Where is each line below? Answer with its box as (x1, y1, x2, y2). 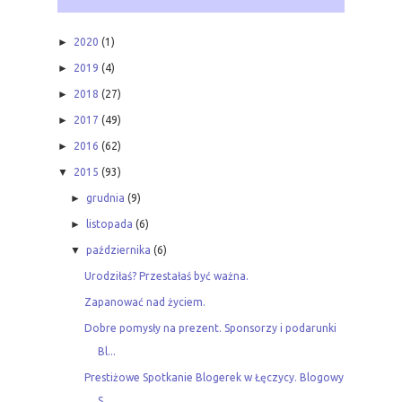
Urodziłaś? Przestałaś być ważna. (83, 269, 249, 282)
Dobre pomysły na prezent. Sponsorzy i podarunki (83, 321, 336, 334)
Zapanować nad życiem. (83, 295, 205, 308)
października (86, 243, 152, 256)
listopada (86, 217, 134, 230)
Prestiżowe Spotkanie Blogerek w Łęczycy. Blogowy (83, 371, 344, 383)
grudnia (86, 191, 126, 204)
